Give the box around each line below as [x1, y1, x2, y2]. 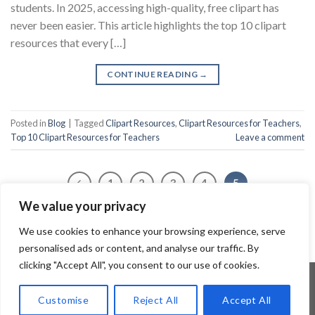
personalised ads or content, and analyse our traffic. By [19, 242, 259, 254]
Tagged [74, 117, 105, 129]
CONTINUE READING [107, 69, 200, 80]
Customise [38, 294, 89, 306]
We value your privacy [19, 198, 146, 214]
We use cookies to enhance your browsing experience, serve [19, 225, 285, 237]
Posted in [11, 117, 48, 129]
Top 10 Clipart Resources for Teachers [11, 131, 160, 143]
